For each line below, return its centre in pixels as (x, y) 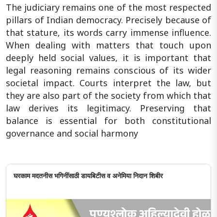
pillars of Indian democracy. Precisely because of (108, 20)
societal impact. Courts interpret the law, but (108, 83)
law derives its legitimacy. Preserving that (108, 108)
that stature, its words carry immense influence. (108, 32)
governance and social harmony (72, 133)
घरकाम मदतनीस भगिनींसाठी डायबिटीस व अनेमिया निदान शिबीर (88, 176)
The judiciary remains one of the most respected (108, 7)
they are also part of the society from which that (108, 95)
